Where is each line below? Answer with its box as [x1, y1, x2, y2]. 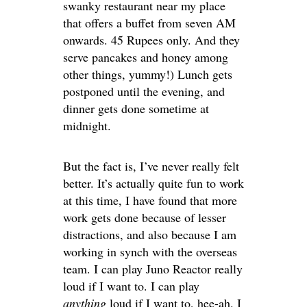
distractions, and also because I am [63, 225, 236, 243]
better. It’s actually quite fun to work [63, 174, 244, 191]
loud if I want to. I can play [63, 277, 199, 294]
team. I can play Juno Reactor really [63, 260, 243, 277]
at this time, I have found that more [63, 191, 237, 208]
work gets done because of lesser [63, 208, 226, 225]
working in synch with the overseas [63, 243, 237, 260]
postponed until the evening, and [63, 82, 225, 99]
